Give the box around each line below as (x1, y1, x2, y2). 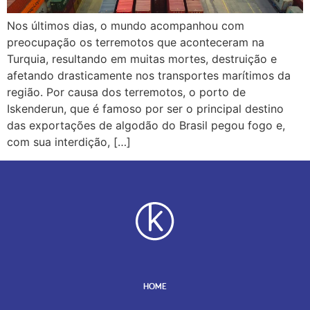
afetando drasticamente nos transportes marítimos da (7, 69, 291, 83)
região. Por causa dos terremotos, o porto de (7, 85, 246, 100)
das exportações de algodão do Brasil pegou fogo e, (7, 118, 285, 133)
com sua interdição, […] (7, 135, 131, 149)
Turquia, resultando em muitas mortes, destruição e (7, 52, 277, 66)
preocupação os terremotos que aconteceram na (7, 35, 264, 50)
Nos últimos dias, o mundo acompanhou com (7, 19, 244, 33)
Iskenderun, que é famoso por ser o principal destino (7, 102, 284, 116)
